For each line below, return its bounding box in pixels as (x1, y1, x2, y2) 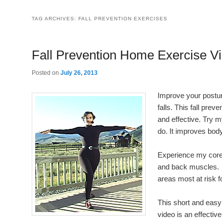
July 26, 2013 (60, 69, 98, 77)
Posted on (32, 69, 60, 77)
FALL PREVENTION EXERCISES (78, 15, 167, 21)
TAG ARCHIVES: (32, 15, 78, 21)
